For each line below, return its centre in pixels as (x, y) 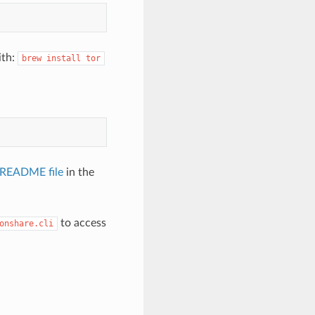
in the (78, 172)
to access (82, 223)
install (63, 58)
